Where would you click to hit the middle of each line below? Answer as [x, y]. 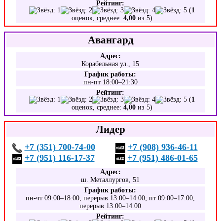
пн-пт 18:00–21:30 [110, 82]
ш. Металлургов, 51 [110, 180]
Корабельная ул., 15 [110, 64]
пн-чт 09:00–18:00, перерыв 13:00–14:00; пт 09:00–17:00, [110, 198]
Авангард [110, 40]
